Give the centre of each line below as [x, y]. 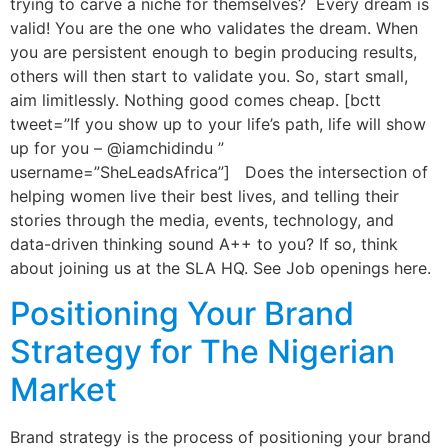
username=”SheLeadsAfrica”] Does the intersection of [219, 172]
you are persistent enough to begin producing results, [213, 52]
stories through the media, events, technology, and [202, 220]
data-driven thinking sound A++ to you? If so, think [204, 244]
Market [63, 389]
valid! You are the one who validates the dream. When [214, 28]
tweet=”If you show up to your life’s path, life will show [218, 124]
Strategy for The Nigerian [202, 351]
